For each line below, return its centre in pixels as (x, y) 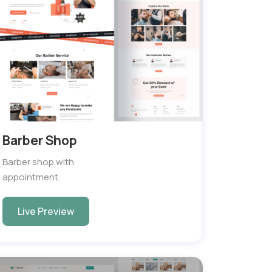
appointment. (31, 177)
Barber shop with (38, 162)
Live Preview (46, 212)
